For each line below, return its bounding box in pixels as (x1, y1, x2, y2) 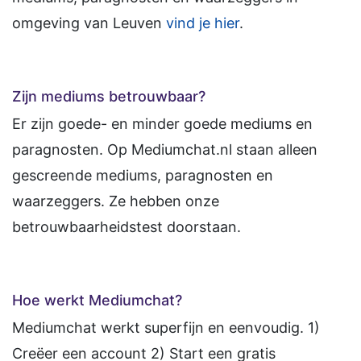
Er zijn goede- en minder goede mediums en (12, 115, 313, 133)
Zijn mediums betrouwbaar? (12, 88, 205, 106)
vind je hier (166, 15, 239, 32)
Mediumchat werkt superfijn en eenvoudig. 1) (12, 319, 320, 337)
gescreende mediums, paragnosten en (12, 167, 273, 185)
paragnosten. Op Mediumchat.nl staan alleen (12, 141, 317, 159)
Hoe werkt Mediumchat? (12, 292, 182, 309)
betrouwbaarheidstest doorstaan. (12, 218, 241, 236)
